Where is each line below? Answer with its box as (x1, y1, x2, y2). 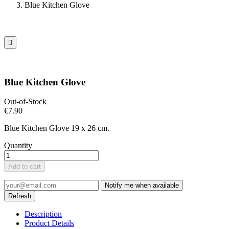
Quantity (4, 141, 32, 150)
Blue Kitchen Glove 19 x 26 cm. (4, 124, 109, 133)
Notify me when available (105, 181, 179, 190)
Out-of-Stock (4, 97, 47, 106)
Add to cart (8, 163, 41, 171)
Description (25, 210, 62, 219)
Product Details (25, 219, 74, 228)
